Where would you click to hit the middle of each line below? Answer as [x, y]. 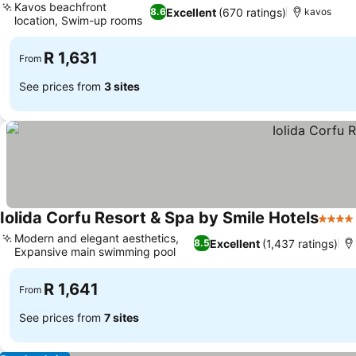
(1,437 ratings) [300, 243]
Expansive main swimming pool [95, 252]
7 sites [122, 317]
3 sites [122, 86]
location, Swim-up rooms [78, 20]
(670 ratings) [253, 12]
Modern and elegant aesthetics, [97, 238]
